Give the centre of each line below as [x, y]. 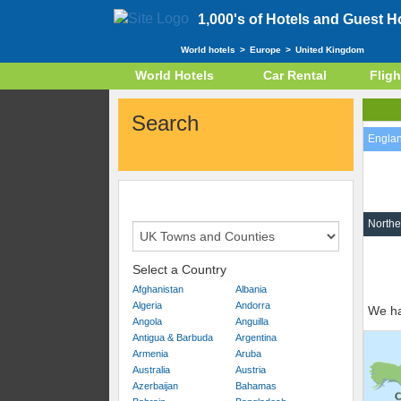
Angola [147, 321]
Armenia [150, 354]
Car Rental [295, 75]
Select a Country [179, 269]
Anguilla [252, 321]
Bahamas [256, 386]
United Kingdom [330, 50]
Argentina [256, 337]
